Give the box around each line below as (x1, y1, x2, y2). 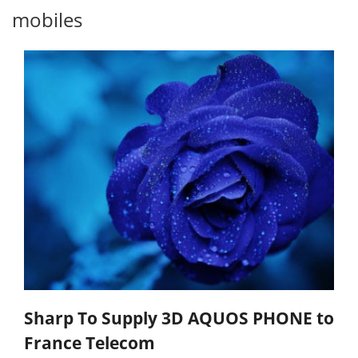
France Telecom (24, 332, 155, 355)
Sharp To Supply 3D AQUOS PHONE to (24, 307, 334, 330)
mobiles (12, 6, 82, 33)
